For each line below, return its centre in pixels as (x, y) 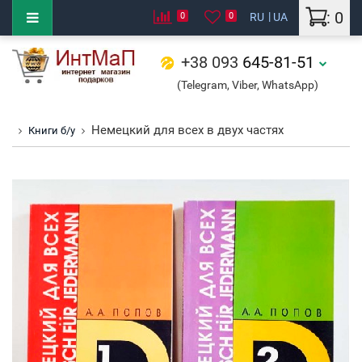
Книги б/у (52, 130)
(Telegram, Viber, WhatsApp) (247, 85)
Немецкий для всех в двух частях (187, 130)
